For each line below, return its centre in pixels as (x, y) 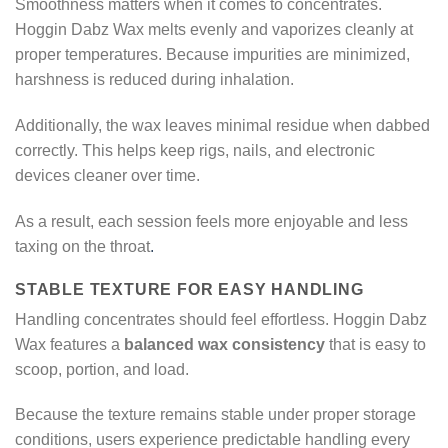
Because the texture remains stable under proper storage (215, 415)
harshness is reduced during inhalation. (154, 80)
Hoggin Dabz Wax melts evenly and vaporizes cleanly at (214, 30)
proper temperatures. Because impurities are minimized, (212, 55)
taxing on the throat (82, 246)
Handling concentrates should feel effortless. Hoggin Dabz (221, 319)
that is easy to (375, 344)
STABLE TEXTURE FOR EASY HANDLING (189, 289)
